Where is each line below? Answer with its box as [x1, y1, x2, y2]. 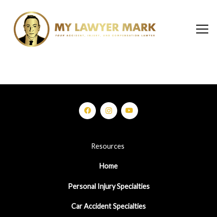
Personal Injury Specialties [67, 182, 150, 190]
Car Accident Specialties [71, 202, 146, 211]
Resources [91, 142, 126, 150]
